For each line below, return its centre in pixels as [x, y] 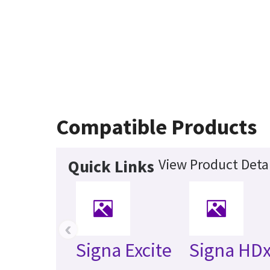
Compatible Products [157, 127]
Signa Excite [124, 250]
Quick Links [111, 166]
